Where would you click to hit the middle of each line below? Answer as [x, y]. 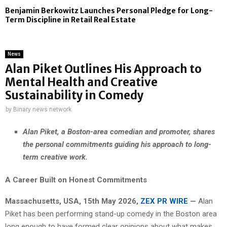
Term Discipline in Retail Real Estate [70, 20]
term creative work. [55, 157]
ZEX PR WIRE [164, 201]
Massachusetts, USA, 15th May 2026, [73, 201]
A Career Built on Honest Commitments [76, 180]
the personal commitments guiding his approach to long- [117, 144]
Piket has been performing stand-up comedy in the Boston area [111, 214]
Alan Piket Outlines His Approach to [103, 69]
